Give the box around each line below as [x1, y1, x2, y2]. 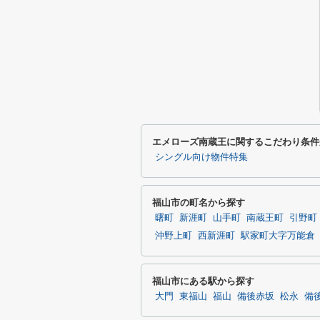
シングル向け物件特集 [155, 152, 248, 162]
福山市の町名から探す [152, 197, 245, 208]
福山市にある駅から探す [152, 276, 254, 286]
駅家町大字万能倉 [241, 231, 315, 241]
